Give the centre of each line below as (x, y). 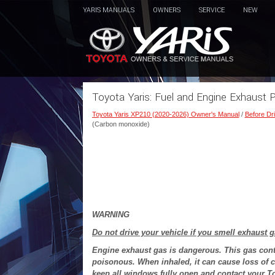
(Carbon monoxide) (121, 124)
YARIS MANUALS (108, 10)
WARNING (110, 215)
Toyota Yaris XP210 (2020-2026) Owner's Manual (165, 114)
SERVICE (211, 10)
